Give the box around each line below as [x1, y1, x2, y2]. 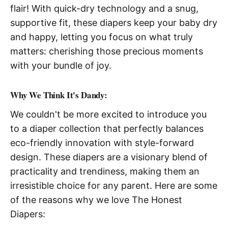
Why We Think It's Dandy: [10, 88, 107, 101]
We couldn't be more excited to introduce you [10, 108, 207, 120]
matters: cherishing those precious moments [10, 45, 203, 56]
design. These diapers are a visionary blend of [10, 151, 208, 162]
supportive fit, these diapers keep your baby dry [10, 17, 217, 28]
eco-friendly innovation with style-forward [10, 137, 194, 148]
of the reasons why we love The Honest [10, 194, 182, 205]
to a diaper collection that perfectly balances [10, 123, 204, 134]
